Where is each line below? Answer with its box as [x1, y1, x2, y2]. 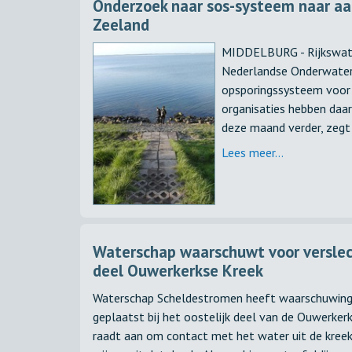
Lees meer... [221, 144, 284, 160]
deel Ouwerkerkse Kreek [93, 259, 263, 281]
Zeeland [93, 13, 149, 35]
